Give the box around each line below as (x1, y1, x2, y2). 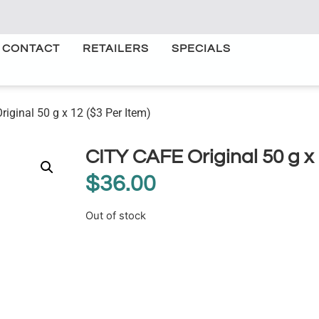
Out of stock (85, 209, 146, 223)
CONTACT (2, 43, 60, 54)
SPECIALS (172, 43, 231, 54)
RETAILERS (83, 43, 149, 54)
